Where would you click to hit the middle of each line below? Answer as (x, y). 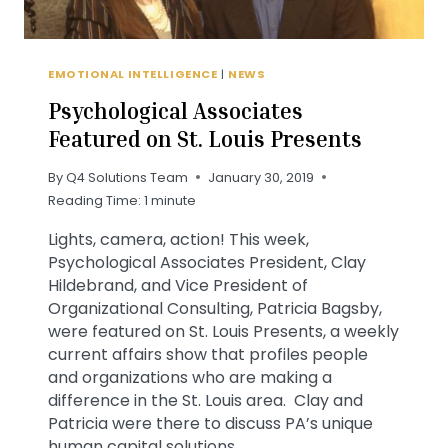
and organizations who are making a (190, 377)
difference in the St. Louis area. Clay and (205, 400)
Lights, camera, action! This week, (178, 239)
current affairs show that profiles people (208, 354)
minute (173, 200)
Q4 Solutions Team (127, 177)
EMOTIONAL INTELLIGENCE (133, 73)
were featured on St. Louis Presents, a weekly (223, 331)
